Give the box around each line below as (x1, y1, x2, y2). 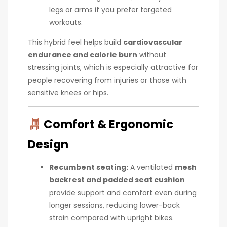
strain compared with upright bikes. (49, 212, 174, 223)
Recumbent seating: (49, 162, 128, 172)
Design (28, 136, 68, 153)
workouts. (49, 17, 83, 28)
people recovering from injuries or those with (28, 75, 186, 86)
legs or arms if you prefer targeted (49, 5, 172, 15)
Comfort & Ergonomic (43, 116, 173, 133)
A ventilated (128, 162, 175, 172)
